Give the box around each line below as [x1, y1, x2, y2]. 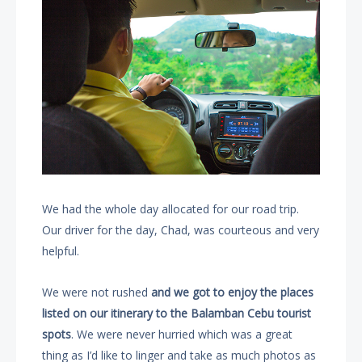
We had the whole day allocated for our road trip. [42, 201, 300, 217]
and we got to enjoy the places [151, 284, 314, 301]
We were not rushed [42, 284, 152, 301]
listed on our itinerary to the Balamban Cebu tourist [42, 305, 312, 322]
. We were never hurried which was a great [71, 326, 293, 343]
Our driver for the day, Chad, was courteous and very [42, 222, 320, 238]
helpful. [42, 243, 80, 259]
